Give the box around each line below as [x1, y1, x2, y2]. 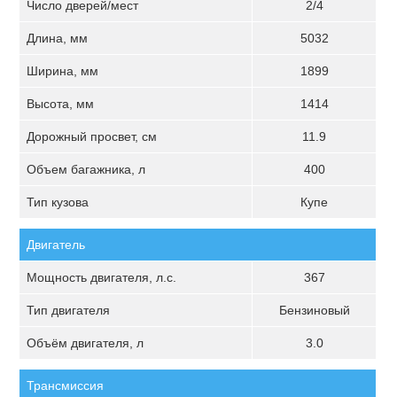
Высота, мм [27, 97, 95, 111]
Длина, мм [27, 31, 89, 45]
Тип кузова [27, 195, 90, 209]
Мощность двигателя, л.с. [27, 270, 177, 284]
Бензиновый [278, 303, 350, 317]
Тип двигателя [27, 303, 111, 317]
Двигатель [27, 237, 86, 252]
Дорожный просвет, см [27, 129, 158, 144]
